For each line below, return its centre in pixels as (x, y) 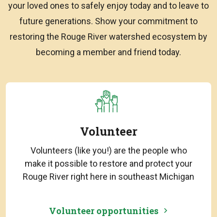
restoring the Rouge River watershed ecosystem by (108, 36)
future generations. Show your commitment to (108, 21)
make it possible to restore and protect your (108, 163)
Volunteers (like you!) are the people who (108, 150)
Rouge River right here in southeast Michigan (108, 176)
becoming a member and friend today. (108, 52)
